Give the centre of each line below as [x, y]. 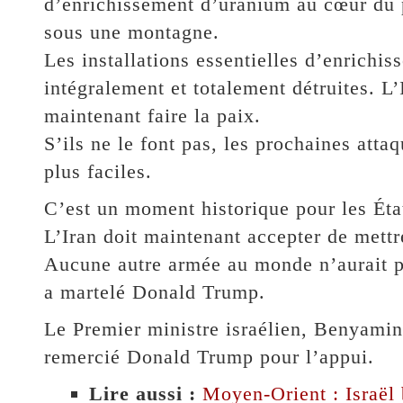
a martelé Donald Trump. [154, 292]
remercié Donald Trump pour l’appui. [209, 357]
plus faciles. [98, 172]
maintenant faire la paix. [152, 116]
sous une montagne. [131, 32]
